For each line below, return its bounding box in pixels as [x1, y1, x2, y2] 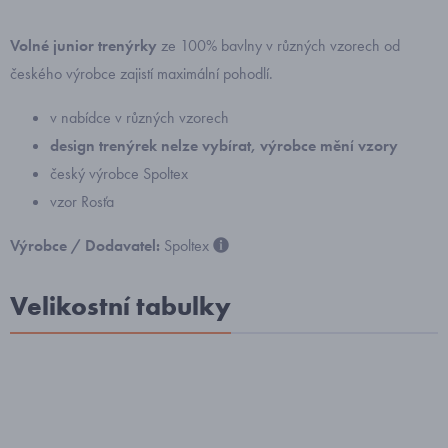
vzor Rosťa [50, 191, 114, 212]
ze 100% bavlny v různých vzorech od [157, 35, 400, 56]
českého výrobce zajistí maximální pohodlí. [10, 63, 273, 84]
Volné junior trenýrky [10, 35, 157, 56]
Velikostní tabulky [10, 289, 231, 323]
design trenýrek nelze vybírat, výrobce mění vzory [50, 135, 398, 156]
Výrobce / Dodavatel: [10, 235, 164, 256]
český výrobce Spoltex [50, 163, 188, 184]
